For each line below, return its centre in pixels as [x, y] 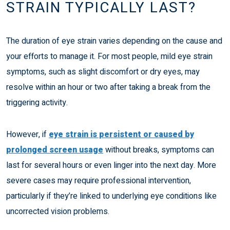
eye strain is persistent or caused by [121, 134]
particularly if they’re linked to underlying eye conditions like [111, 196]
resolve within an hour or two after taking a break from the [108, 87]
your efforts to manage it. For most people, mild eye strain [109, 56]
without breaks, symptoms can [159, 150]
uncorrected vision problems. [58, 211]
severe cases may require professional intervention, [99, 180]
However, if [27, 134]
